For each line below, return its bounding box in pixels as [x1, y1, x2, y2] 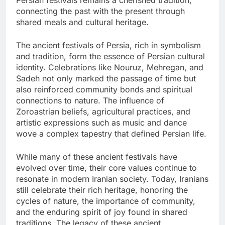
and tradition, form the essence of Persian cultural [16, 51, 205, 61]
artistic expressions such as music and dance [16, 117, 187, 128]
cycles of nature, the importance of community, [16, 195, 195, 206]
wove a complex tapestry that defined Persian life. [16, 128, 206, 139]
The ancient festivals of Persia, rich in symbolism [16, 40, 201, 50]
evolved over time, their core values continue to [16, 162, 197, 173]
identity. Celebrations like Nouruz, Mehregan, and [16, 62, 203, 72]
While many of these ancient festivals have [16, 151, 177, 162]
